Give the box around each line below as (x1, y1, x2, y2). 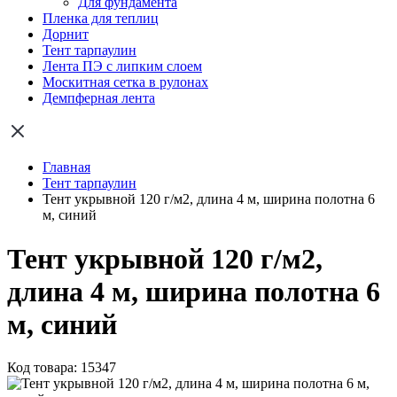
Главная (43, 160, 90, 175)
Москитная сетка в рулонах (43, 74, 208, 90)
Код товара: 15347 (7, 360, 116, 376)
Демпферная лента (43, 90, 155, 106)
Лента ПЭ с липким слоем (43, 58, 202, 74)
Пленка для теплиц (43, 11, 159, 27)
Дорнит (43, 27, 89, 43)
